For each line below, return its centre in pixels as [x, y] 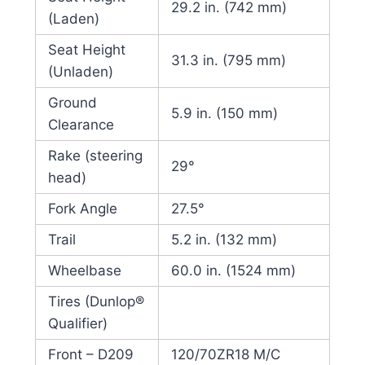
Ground [72, 103]
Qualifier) [77, 324]
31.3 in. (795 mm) [228, 61]
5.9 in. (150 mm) [224, 114]
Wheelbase [84, 271]
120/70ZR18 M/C [225, 355]
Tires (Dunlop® [96, 302]
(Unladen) [80, 72]
